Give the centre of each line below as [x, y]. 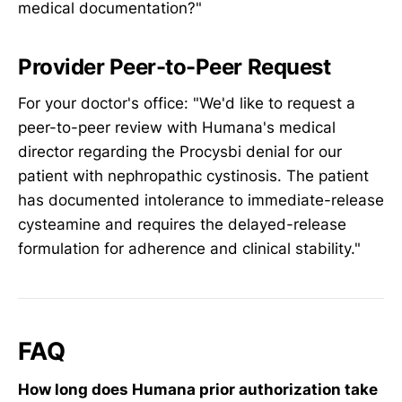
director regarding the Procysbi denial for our [180, 151]
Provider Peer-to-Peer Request [175, 67]
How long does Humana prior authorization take [198, 389]
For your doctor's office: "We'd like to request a [187, 103]
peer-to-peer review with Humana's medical [177, 127]
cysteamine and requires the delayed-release [182, 224]
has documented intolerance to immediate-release [201, 200]
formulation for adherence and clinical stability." [189, 248]
